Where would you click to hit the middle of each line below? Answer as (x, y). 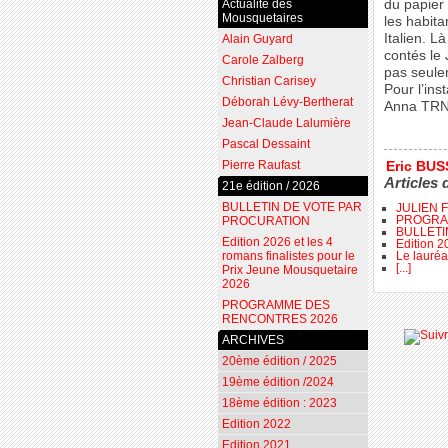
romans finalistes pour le (288, 256)
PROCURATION (265, 221)
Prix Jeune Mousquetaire (289, 270)
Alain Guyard (257, 39)
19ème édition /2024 (277, 382)
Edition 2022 (256, 424)
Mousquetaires (262, 18)
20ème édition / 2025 (279, 361)
